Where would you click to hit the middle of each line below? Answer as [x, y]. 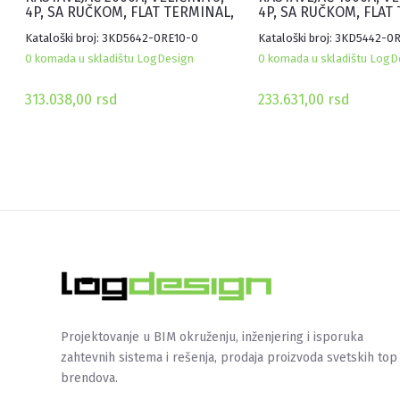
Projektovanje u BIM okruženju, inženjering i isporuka [212, 337]
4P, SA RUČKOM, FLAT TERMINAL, [130, 12]
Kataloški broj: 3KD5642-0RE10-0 [112, 38]
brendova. [89, 379]
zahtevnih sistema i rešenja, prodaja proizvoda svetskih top [229, 358]
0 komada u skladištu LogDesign [110, 59]
